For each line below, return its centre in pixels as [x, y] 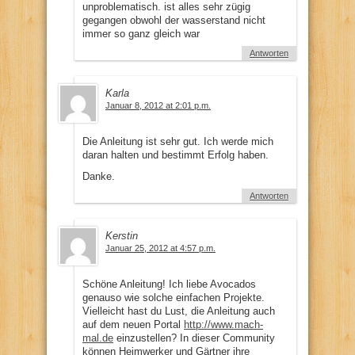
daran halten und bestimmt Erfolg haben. [176, 155]
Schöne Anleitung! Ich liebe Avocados [169, 284]
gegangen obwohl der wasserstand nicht [174, 20]
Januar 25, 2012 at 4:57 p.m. [160, 248]
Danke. [99, 176]
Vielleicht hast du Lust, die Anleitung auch [179, 311]
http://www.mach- [223, 324]
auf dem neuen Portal [133, 324]
